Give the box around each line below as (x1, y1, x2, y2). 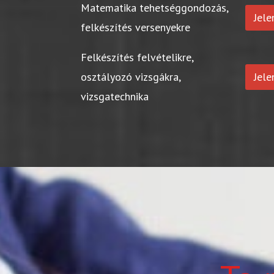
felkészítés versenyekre (81, 20, 191, 35)
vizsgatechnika (81, 89, 149, 104)
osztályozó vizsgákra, (81, 70, 181, 84)
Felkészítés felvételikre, (81, 50, 194, 65)
